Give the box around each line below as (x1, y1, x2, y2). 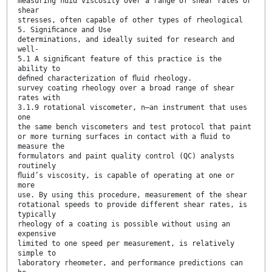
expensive (18, 229, 56, 238)
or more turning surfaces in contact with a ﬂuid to (18, 132, 230, 141)
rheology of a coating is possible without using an (18, 219, 230, 228)
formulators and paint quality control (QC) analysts (18, 151, 234, 160)
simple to (18, 248, 56, 257)
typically (18, 209, 56, 219)
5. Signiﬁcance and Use (18, 25, 111, 34)
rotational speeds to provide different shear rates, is (18, 200, 247, 209)
